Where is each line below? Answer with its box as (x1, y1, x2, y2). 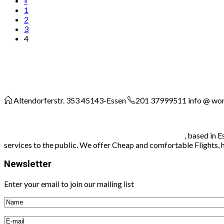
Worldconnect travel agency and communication (4, 130, 184, 140)
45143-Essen (81, 95, 127, 105)
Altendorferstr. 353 (12, 95, 81, 105)
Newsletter (4, 158, 51, 170)
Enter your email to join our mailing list (4, 179, 134, 189)
